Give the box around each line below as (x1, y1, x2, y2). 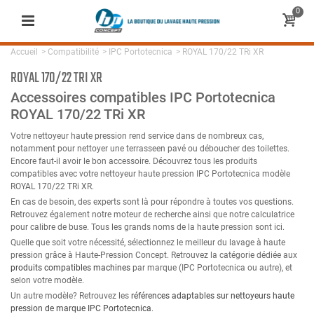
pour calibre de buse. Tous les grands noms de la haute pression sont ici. (11, 222, 285, 233)
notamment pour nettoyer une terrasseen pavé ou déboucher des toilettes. (11, 144, 289, 154)
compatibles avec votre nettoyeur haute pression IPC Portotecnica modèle (11, 169, 290, 179)
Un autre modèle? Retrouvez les (11, 291, 131, 301)
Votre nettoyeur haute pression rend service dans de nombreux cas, (11, 131, 264, 142)
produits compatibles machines (11, 263, 130, 273)
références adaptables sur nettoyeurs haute (131, 291, 294, 301)
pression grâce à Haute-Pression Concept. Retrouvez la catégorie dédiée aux (11, 250, 297, 261)
